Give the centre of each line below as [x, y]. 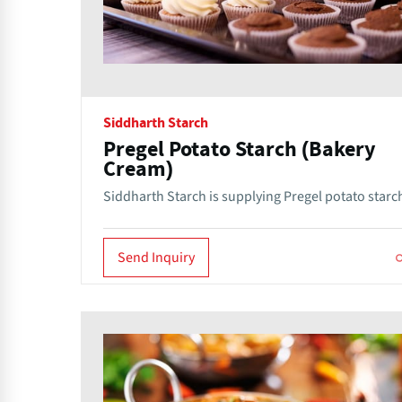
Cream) [138, 169]
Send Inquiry [156, 257]
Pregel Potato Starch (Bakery [240, 149]
